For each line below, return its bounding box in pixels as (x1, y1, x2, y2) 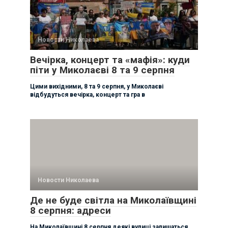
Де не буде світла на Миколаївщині (30, 194, 196, 206)
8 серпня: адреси (30, 204, 111, 216)
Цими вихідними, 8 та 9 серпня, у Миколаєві (30, 82, 163, 90)
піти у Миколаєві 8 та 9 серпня (30, 64, 175, 76)
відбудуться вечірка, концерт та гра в (30, 91, 145, 98)
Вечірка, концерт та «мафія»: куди (30, 53, 190, 66)
